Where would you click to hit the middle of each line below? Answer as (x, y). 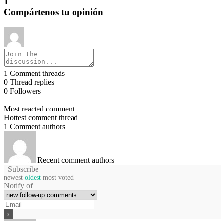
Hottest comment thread (41, 118)
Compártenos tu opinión (54, 12)
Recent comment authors (76, 160)
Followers (25, 91)
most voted (58, 178)
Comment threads (37, 74)
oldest (33, 178)
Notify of (18, 186)
